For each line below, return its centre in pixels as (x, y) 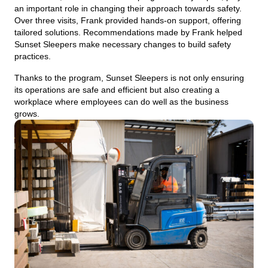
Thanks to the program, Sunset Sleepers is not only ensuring (129, 77)
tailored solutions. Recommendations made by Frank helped (128, 32)
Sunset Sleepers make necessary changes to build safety (123, 44)
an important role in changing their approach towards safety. (128, 8)
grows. (27, 113)
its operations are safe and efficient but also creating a (117, 89)
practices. (33, 56)
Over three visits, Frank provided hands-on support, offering (128, 20)
